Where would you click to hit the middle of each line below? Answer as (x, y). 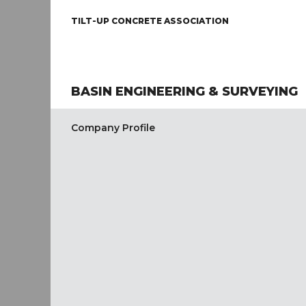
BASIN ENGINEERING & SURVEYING (184, 92)
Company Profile (113, 128)
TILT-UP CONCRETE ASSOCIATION (150, 21)
